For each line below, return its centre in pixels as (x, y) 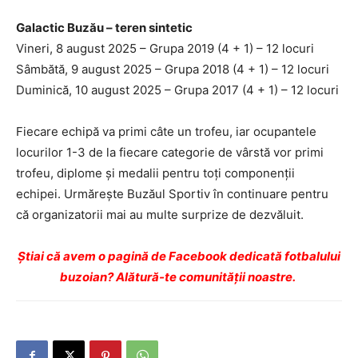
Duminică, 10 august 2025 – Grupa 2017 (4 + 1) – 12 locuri (177, 89)
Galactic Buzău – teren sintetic (104, 27)
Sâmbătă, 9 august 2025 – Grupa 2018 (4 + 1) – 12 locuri (173, 69)
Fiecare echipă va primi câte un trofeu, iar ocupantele (166, 131)
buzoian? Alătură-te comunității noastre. (179, 276)
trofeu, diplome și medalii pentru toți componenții (155, 173)
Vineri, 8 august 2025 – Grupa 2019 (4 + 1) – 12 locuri (165, 48)
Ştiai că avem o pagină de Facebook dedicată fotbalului (179, 256)
